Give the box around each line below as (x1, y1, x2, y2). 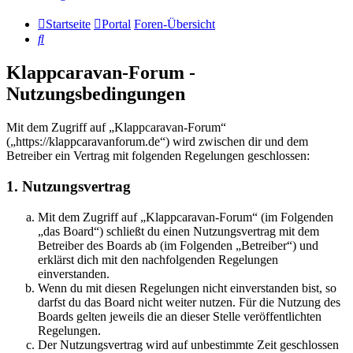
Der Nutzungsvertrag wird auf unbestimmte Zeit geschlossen (38, 337, 339, 351)
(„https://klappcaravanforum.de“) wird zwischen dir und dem (6, 135, 308, 149)
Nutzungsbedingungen (6, 84, 185, 105)
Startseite (46, 17, 91, 32)
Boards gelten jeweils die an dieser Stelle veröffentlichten (38, 309, 321, 323)
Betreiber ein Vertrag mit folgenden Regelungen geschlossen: (6, 149, 310, 163)
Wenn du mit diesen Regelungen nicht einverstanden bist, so (38, 281, 336, 295)
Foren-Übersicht (134, 17, 215, 32)
